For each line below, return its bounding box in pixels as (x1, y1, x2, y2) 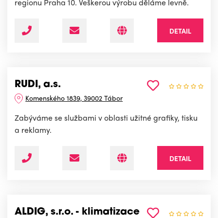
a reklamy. (15, 124, 52, 135)
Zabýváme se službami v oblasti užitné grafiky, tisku (15, 111, 198, 123)
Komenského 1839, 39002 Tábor (25, 92, 123, 103)
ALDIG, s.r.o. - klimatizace (15, 207, 140, 217)
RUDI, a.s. (15, 79, 61, 90)
